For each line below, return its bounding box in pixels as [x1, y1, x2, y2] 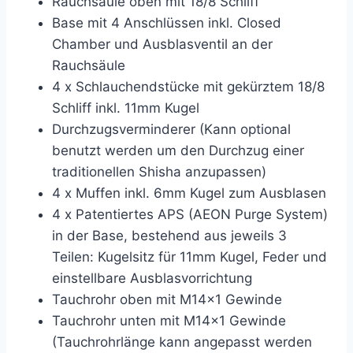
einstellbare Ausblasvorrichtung [52, 270, 252, 286]
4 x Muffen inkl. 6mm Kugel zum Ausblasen [52, 185, 326, 201]
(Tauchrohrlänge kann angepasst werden [52, 334, 312, 350]
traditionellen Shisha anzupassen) [52, 164, 266, 180]
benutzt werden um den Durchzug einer [52, 143, 304, 158]
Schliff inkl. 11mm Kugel [52, 100, 199, 116]
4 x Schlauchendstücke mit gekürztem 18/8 [52, 79, 325, 95]
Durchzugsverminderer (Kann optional [52, 121, 291, 137]
